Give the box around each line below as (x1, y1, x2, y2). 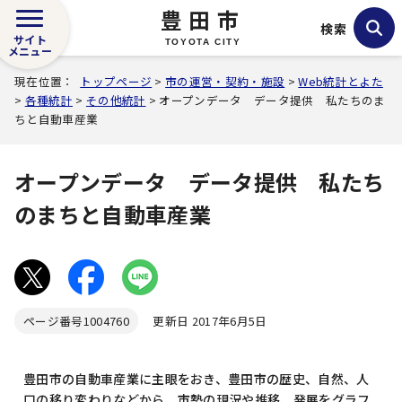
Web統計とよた (298, 73, 383, 90)
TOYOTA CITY (164, 37, 241, 47)
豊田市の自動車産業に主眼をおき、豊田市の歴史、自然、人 (23, 370, 370, 388)
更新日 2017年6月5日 (137, 312, 267, 329)
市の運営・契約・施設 (165, 73, 285, 90)
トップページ (80, 73, 153, 90)
